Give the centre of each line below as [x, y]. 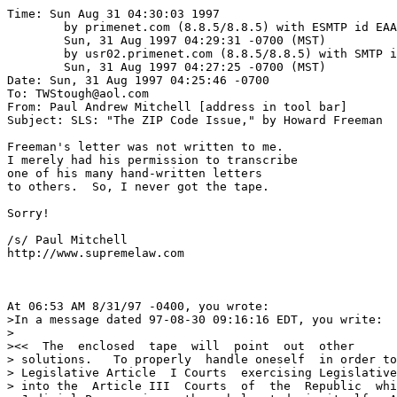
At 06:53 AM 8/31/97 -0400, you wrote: [138, 306]
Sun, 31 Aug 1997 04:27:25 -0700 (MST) [35, 67]
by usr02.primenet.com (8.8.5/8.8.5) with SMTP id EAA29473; [35, 54]
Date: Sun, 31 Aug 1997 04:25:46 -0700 [138, 80]
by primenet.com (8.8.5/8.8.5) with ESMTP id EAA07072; [35, 27]
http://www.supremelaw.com [96, 253]
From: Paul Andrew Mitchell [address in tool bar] [177, 107]
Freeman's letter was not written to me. [145, 147]
